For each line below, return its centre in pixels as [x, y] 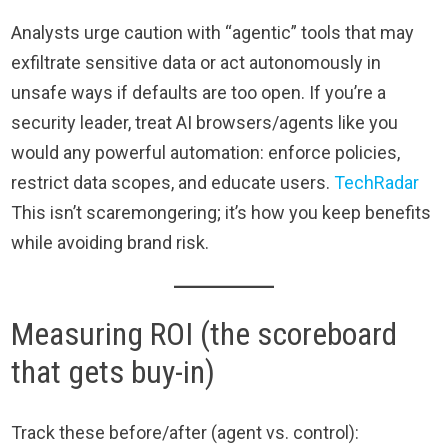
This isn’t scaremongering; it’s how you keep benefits [221, 213]
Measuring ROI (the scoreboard [204, 334]
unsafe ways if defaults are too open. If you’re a [199, 93]
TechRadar [377, 183]
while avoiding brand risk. [110, 243]
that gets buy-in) [113, 372]
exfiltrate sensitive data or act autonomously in [196, 63]
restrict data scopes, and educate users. [173, 183]
